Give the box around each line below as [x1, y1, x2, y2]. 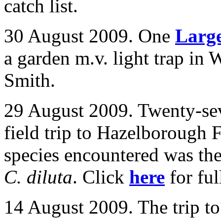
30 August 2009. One [4, 25, 175, 46]
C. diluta [4, 166, 73, 187]
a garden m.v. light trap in [4, 47, 209, 69]
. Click [73, 166, 129, 187]
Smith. [4, 70, 55, 91]
